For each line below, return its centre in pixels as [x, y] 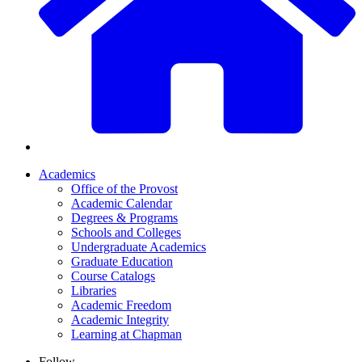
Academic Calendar [122, 204]
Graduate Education [122, 262]
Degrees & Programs [124, 218]
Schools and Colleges [126, 233]
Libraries [94, 291]
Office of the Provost [124, 189]
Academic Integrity [120, 320]
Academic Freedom [121, 305]
